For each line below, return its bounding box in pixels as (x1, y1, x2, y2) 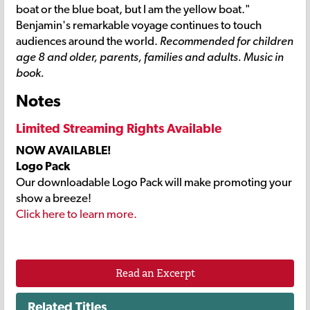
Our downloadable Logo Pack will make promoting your (16, 174, 292, 189)
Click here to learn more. (16, 206, 137, 221)
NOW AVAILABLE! (16, 143, 111, 157)
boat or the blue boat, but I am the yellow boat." (16, 2, 250, 17)
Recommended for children (160, 34, 293, 48)
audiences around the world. (16, 34, 160, 48)
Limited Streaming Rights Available (16, 120, 221, 136)
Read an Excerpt (115, 266, 195, 281)
